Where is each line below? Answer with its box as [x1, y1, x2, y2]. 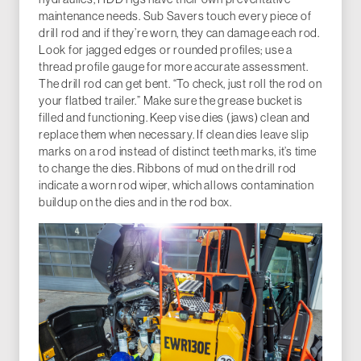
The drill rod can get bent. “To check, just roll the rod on [39, 76, 322, 92]
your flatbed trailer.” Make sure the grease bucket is [39, 93, 303, 109]
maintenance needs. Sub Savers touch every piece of [39, 8, 312, 24]
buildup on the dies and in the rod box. [39, 194, 232, 210]
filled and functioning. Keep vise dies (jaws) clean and [39, 110, 311, 126]
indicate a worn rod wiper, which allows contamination [39, 177, 314, 193]
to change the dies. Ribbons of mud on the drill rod [39, 160, 297, 176]
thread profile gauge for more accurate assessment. [39, 59, 309, 75]
